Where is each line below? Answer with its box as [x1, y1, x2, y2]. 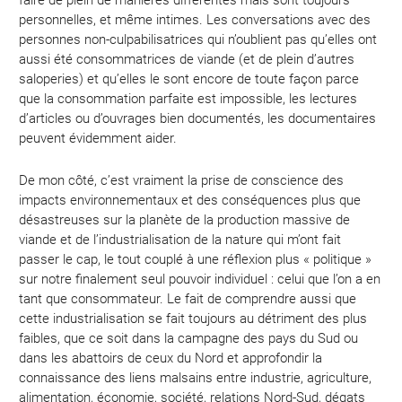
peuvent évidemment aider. [19, 130, 181, 147]
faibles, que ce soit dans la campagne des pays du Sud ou [19, 330, 359, 347]
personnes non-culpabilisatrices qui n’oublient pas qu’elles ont [19, 31, 378, 48]
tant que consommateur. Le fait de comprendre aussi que [19, 291, 357, 308]
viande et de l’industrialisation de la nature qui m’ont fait [19, 232, 342, 249]
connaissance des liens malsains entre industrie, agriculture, [19, 370, 372, 387]
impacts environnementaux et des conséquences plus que [19, 192, 362, 209]
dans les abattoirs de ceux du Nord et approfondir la [19, 350, 323, 367]
